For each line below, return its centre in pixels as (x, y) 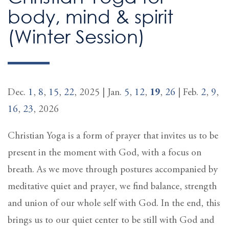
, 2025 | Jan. (99, 93)
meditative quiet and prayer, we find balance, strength (112, 187)
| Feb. (188, 93)
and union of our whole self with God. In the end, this (114, 203)
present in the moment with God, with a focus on (105, 153)
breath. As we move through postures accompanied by (113, 170)
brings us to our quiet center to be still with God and (111, 220)
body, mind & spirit (90, 16)
